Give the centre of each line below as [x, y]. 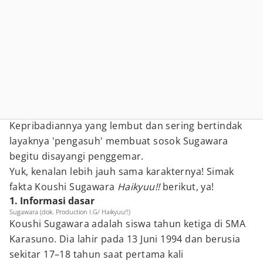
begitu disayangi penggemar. [77, 156]
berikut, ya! [188, 187]
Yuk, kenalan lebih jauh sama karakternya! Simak [122, 171]
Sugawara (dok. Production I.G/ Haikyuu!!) [70, 212]
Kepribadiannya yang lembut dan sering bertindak [126, 126]
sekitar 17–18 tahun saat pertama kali [97, 254]
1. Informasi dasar [52, 201]
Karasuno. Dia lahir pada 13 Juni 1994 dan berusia [125, 239]
